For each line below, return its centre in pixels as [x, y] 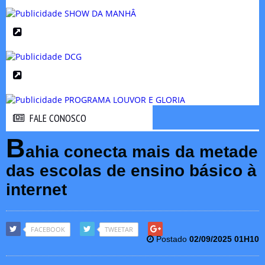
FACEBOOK [48, 229]
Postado [172, 239]
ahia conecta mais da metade [142, 151]
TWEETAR [119, 229]
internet [36, 189]
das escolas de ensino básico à [131, 170]
